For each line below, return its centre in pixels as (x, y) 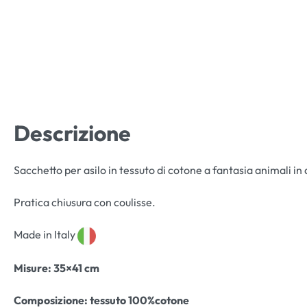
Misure (31, 268)
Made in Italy (46, 235)
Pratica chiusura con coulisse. (85, 202)
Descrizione (72, 133)
